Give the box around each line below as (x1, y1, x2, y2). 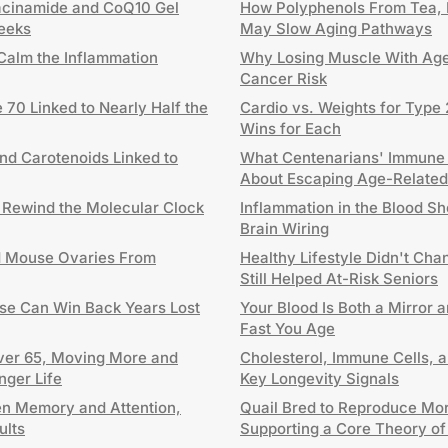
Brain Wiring (240, 219, 329, 238)
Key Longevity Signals (240, 369, 399, 388)
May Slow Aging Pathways (240, 19, 432, 38)
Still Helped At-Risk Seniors (240, 269, 438, 288)
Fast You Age (240, 319, 335, 338)
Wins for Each (240, 119, 341, 138)
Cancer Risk (240, 69, 327, 88)
